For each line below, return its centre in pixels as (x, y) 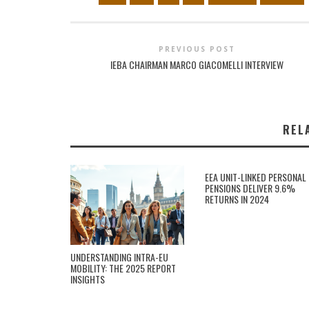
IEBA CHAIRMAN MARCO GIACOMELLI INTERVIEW (197, 64)
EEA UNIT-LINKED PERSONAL (256, 177)
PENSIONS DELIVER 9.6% (250, 188)
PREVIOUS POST (197, 49)
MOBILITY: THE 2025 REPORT (123, 268)
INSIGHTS (88, 279)
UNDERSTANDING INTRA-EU (119, 257)
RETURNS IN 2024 (237, 199)
